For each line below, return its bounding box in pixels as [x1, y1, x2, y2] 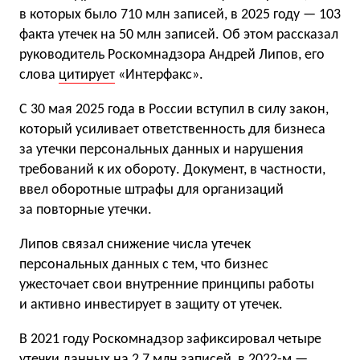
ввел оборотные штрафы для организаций [19, 182, 284, 198]
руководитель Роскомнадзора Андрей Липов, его [19, 47, 325, 63]
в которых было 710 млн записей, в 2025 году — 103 [19, 7, 341, 22]
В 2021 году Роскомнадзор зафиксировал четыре [19, 332, 321, 347]
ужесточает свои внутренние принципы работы [19, 277, 314, 292]
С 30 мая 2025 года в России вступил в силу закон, [19, 102, 329, 117]
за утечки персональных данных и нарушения [19, 142, 304, 157]
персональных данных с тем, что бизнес [19, 257, 268, 272]
